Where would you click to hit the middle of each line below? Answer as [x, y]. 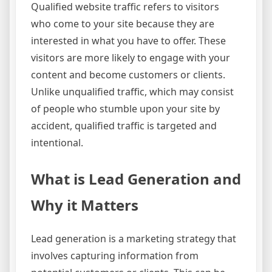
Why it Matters [85, 205]
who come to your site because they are [123, 23]
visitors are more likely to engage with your [131, 57]
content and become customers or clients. [128, 74]
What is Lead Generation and [136, 178]
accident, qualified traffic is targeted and [124, 125]
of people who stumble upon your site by [125, 108]
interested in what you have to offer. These [128, 40]
